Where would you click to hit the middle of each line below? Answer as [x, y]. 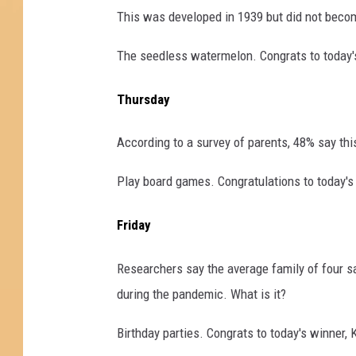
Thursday [143, 99]
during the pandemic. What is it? [201, 294]
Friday [134, 225]
